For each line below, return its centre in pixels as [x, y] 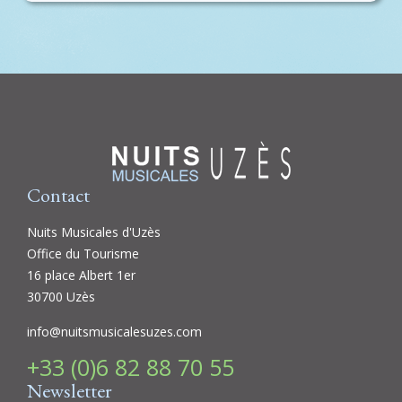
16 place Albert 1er [81, 275]
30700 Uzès [61, 297]
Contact [58, 196]
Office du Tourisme [83, 254]
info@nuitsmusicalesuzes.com [114, 332]
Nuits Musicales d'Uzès [94, 232]
